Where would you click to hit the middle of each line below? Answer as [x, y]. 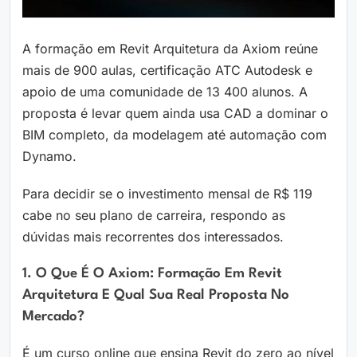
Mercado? [53, 317]
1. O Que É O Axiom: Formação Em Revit [152, 274]
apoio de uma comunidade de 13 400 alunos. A [165, 92]
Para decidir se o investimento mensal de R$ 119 [167, 194]
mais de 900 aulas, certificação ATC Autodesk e [167, 71]
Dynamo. [49, 157]
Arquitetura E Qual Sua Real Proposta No [156, 296]
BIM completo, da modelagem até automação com [175, 135]
